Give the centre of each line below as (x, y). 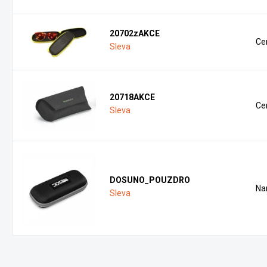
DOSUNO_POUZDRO (150, 180)
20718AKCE (133, 97)
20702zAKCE (135, 33)
